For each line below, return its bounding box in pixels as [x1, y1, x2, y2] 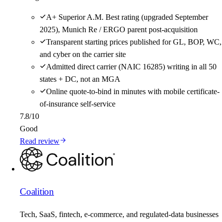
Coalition [20, 186, 54, 197]
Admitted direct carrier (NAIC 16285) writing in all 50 [46, 62, 217, 71]
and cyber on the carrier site [40, 50, 126, 59]
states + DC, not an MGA [40, 75, 120, 84]
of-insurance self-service [40, 100, 115, 109]
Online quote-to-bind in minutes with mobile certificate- [46, 87, 220, 96]
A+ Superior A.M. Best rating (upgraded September [46, 13, 208, 22]
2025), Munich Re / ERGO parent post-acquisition [40, 25, 198, 34]
